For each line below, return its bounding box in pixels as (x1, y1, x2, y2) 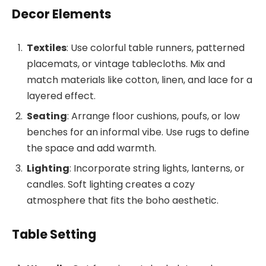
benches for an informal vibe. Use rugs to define (27, 125, 249, 140)
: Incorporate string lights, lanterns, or (69, 161, 245, 176)
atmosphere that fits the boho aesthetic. (27, 194, 218, 208)
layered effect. (27, 89, 96, 103)
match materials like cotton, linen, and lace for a (27, 73, 252, 87)
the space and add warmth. (27, 141, 156, 156)
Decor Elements (12, 5, 111, 23)
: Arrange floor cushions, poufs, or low (67, 109, 240, 123)
